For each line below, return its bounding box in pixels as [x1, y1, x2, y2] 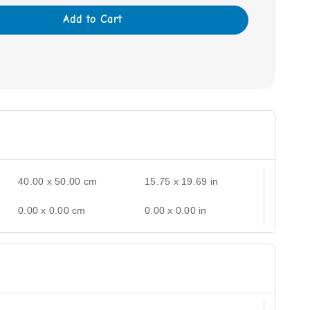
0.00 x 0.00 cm [18, 204, 86, 216]
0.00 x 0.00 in [145, 204, 207, 216]
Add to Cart [62, 12, 122, 26]
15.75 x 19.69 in [145, 175, 219, 187]
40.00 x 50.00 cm [18, 175, 98, 187]
